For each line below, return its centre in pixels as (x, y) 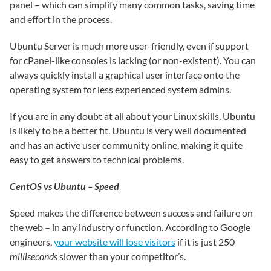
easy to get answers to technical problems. (97, 159)
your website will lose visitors (115, 242)
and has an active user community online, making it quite (126, 145)
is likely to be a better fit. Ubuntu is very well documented (128, 130)
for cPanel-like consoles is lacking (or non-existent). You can (133, 60)
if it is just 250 (205, 242)
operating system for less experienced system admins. (120, 89)
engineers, (32, 242)
